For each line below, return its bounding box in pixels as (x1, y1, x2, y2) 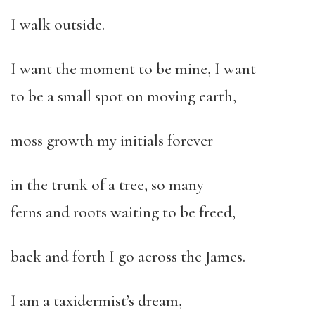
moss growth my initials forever (11, 131, 213, 150)
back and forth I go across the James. (11, 247, 245, 266)
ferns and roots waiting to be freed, (11, 202, 236, 222)
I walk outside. (11, 15, 105, 34)
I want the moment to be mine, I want (11, 59, 256, 79)
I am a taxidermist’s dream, (11, 291, 182, 311)
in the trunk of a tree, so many (11, 175, 204, 195)
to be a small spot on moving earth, (11, 86, 236, 106)
